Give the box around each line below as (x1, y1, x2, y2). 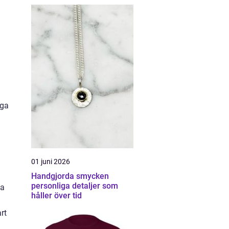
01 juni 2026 (31, 157, 70, 166)
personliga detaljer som (31, 181, 118, 191)
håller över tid (31, 191, 82, 200)
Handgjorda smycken (31, 171, 109, 181)
